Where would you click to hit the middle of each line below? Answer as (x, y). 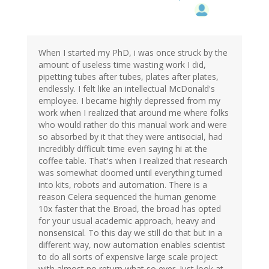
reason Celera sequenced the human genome (127, 196)
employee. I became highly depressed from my (129, 100)
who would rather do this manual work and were (133, 124)
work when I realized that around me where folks (134, 112)
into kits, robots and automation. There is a (123, 184)
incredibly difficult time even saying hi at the (123, 148)
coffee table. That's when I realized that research (133, 160)
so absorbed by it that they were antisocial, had (131, 136)
